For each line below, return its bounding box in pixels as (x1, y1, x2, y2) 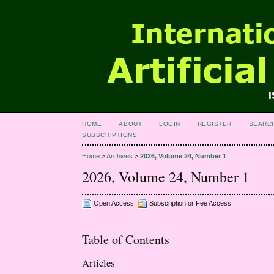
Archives (106, 152, 133, 160)
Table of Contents (82, 231, 170, 248)
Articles (82, 255, 116, 270)
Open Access (92, 199, 138, 207)
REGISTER (197, 120, 232, 127)
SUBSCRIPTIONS (82, 131, 138, 138)
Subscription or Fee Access (147, 199, 232, 207)
